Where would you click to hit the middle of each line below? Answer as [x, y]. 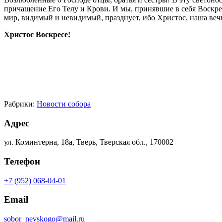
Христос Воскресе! [38, 34]
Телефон [22, 161]
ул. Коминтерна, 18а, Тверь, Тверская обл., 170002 [89, 142]
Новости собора [64, 104]
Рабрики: [20, 104]
